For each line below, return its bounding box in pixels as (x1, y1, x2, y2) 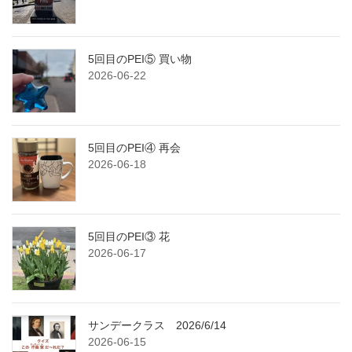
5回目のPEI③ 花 (88, 230, 170, 244)
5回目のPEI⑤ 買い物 (88, 53, 192, 66)
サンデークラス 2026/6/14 (88, 319, 226, 332)
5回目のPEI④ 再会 (88, 141, 181, 155)
